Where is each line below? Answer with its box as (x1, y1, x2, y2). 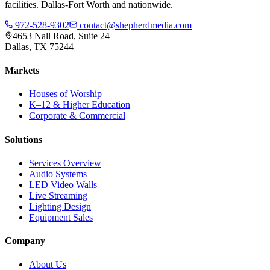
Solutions (5, 134, 42, 145)
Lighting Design (29, 201, 91, 212)
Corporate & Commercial (29, 110, 125, 121)
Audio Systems (29, 168, 87, 179)
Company (5, 236, 45, 246)
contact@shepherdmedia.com (77, 19, 192, 30)
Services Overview (29, 157, 101, 168)
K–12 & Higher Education (29, 99, 130, 110)
